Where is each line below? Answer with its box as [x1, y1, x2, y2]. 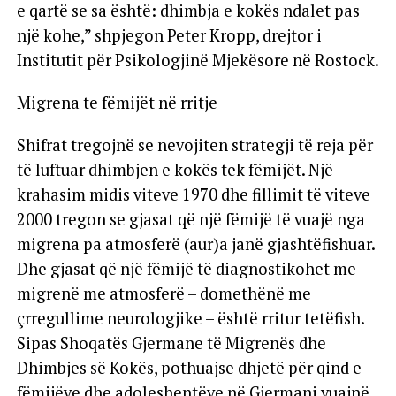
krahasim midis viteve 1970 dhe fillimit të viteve [16, 183, 370, 205]
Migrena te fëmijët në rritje [16, 91, 217, 113]
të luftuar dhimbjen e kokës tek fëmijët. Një [16, 158, 333, 180]
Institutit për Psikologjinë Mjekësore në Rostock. [16, 49, 379, 71]
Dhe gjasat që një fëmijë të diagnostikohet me [16, 257, 356, 279]
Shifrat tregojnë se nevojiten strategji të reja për [16, 133, 373, 156]
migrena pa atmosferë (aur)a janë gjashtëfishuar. [16, 232, 375, 255]
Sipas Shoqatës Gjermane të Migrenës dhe [16, 331, 326, 354]
